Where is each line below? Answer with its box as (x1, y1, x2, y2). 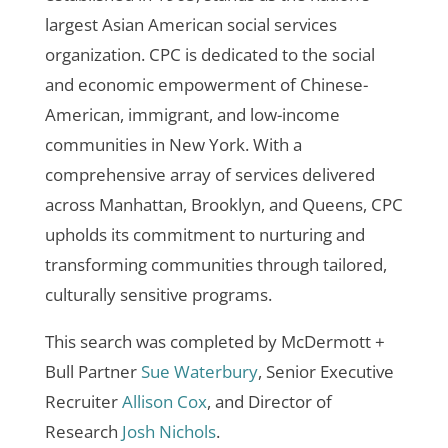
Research (44, 419, 122, 443)
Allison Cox (121, 389, 207, 413)
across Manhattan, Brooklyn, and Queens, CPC (44, 192, 403, 216)
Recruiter (44, 389, 122, 413)
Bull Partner (44, 359, 141, 383)
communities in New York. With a (44, 132, 302, 156)
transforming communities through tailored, (44, 252, 387, 276)
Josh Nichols (121, 419, 216, 443)
